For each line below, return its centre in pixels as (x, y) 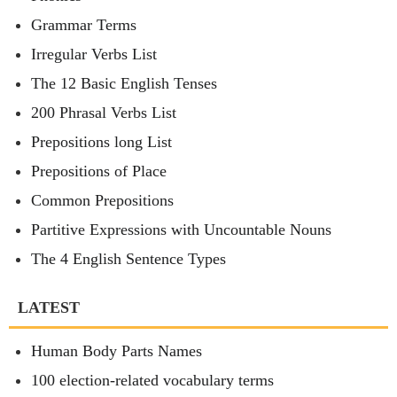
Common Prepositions (102, 201)
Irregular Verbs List (94, 54)
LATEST (49, 308)
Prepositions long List (101, 142)
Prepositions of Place (99, 171)
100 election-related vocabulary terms (152, 381)
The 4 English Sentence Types (128, 259)
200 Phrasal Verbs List (104, 113)
